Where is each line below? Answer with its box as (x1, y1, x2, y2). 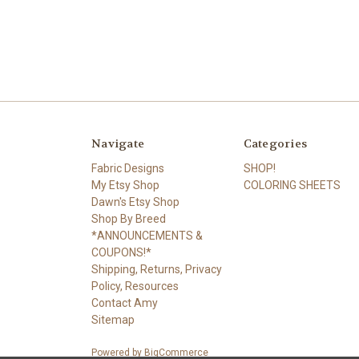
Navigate (91, 135, 144, 151)
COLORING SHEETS (243, 179, 341, 192)
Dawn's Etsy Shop (91, 196, 179, 209)
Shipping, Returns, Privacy (91, 263, 222, 276)
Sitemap (91, 313, 135, 327)
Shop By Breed (91, 212, 166, 226)
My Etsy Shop (91, 179, 159, 192)
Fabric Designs (91, 162, 164, 175)
